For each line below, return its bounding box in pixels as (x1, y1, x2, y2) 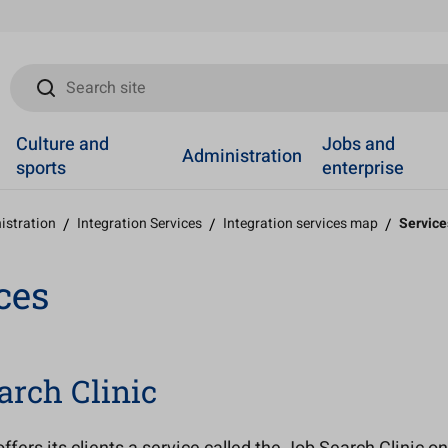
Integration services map (223, 213, 378, 234)
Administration (182, 142, 303, 170)
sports (15, 154, 66, 182)
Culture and (15, 130, 109, 158)
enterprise (322, 154, 405, 182)
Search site (8, 63, 89, 87)
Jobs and (322, 130, 396, 158)
